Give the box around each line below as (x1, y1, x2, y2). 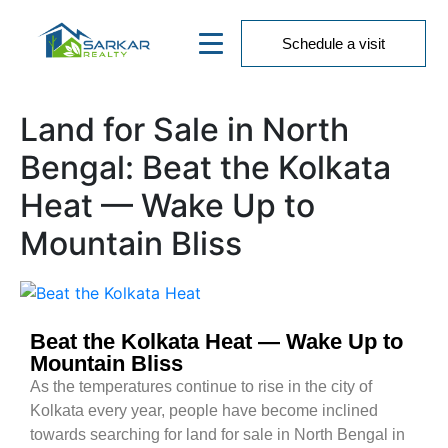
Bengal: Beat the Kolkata (20, 148, 391, 187)
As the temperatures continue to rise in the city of (30, 377, 372, 395)
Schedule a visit (282, 35, 386, 52)
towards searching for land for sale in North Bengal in (30, 425, 405, 443)
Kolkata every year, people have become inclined (30, 401, 378, 419)
